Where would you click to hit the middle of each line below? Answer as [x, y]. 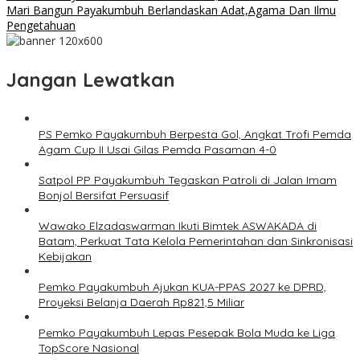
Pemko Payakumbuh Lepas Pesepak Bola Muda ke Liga [187, 333]
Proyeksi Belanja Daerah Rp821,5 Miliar [141, 303]
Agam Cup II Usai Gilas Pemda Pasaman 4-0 [157, 150]
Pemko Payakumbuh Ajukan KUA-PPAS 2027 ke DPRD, [182, 287]
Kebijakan [65, 257]
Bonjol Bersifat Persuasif [104, 196]
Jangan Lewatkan [91, 80]
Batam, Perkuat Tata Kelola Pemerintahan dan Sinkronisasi [196, 241]
